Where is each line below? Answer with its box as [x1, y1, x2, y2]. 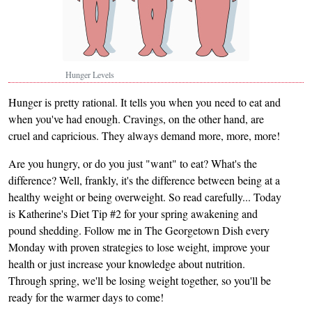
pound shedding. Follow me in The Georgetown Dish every [8, 223, 270, 237]
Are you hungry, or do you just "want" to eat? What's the [8, 156, 257, 171]
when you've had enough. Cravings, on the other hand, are [8, 111, 264, 126]
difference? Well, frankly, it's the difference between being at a [8, 173, 280, 187]
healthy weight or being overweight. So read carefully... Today [8, 189, 281, 204]
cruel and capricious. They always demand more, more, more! [8, 128, 280, 143]
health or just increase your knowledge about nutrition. [8, 256, 245, 271]
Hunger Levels [65, 69, 114, 80]
